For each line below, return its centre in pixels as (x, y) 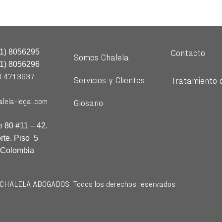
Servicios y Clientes (109, 79)
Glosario (88, 102)
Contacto (188, 52)
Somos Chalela (101, 56)
